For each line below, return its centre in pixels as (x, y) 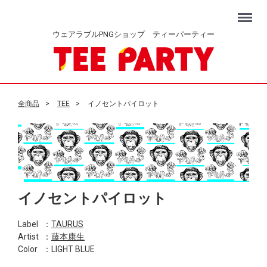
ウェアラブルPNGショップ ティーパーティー (133, 34)
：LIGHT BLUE (69, 249)
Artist (28, 237)
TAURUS (67, 224)
